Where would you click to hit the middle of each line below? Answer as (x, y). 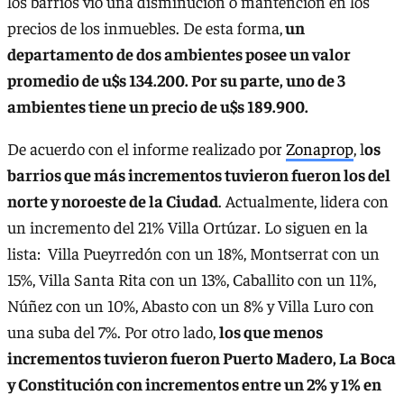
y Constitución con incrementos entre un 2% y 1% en (194, 384)
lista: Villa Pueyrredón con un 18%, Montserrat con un (193, 253)
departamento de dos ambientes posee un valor (179, 53)
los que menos (271, 332)
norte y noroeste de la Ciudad (113, 201)
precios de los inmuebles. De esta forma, (145, 27)
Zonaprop (320, 149)
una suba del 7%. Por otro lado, (113, 332)
